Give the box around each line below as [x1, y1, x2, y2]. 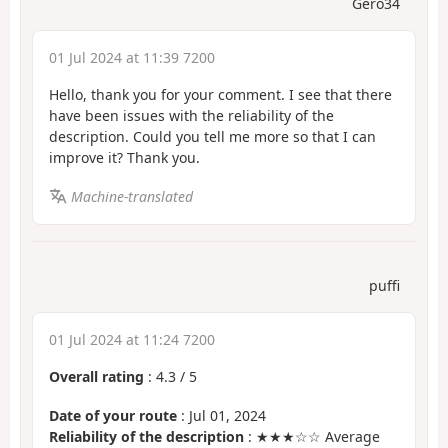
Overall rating [49, 367, 144, 387]
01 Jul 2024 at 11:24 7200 [49, 330, 215, 350]
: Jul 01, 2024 [177, 405, 266, 425]
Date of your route [49, 405, 177, 425]
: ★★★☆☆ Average [244, 426, 380, 446]
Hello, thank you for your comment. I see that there [49, 85, 392, 105]
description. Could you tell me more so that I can [49, 127, 376, 147]
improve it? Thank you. [49, 148, 200, 168]
